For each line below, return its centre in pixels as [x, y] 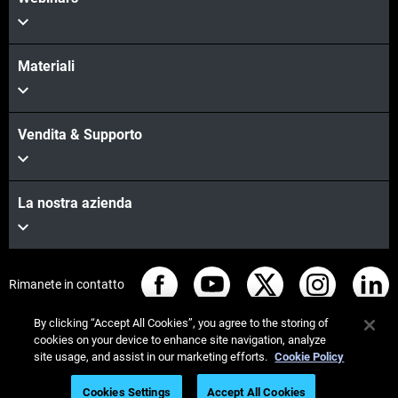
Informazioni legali [260, 376]
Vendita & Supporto [80, 134]
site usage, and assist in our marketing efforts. [152, 357]
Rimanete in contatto [67, 285]
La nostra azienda [75, 203]
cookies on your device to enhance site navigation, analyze [180, 340]
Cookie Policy [310, 357]
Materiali [46, 66]
